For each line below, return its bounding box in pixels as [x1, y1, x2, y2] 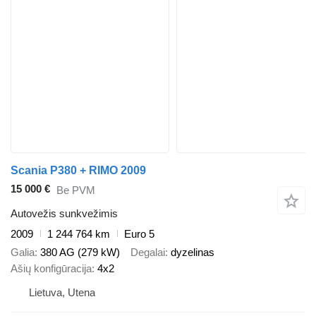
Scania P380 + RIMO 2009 [11, 164, 146, 177]
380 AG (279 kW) [40, 246, 120, 258]
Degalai [130, 246, 165, 258]
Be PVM [56, 184, 95, 196]
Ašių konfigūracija [11, 262, 92, 274]
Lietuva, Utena [29, 286, 95, 298]
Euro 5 [124, 227, 154, 240]
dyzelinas [171, 246, 214, 258]
